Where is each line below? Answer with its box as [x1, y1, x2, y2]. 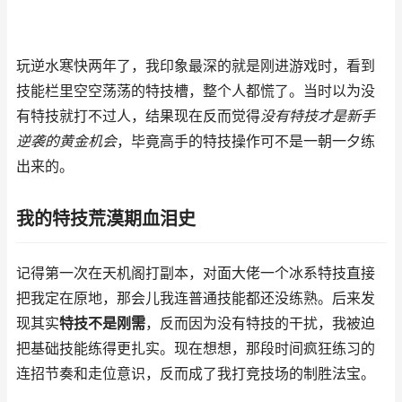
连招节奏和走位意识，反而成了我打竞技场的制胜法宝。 [16, 365, 375, 382]
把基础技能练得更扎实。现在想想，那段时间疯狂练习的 [16, 340, 375, 357]
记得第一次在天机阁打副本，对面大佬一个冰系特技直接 [16, 265, 375, 282]
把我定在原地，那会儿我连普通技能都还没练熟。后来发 [16, 290, 375, 307]
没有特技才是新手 [260, 108, 375, 125]
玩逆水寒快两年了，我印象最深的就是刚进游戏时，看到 [16, 57, 375, 74]
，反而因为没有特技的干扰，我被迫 [145, 315, 375, 332]
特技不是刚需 [59, 315, 145, 332]
